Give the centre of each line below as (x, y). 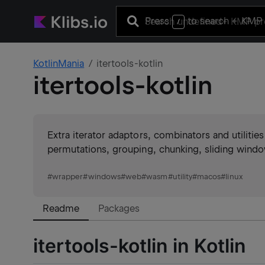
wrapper (68, 177)
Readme (61, 209)
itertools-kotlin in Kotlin (140, 245)
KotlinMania (59, 64)
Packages (119, 209)
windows (104, 177)
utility (182, 177)
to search (209, 21)
